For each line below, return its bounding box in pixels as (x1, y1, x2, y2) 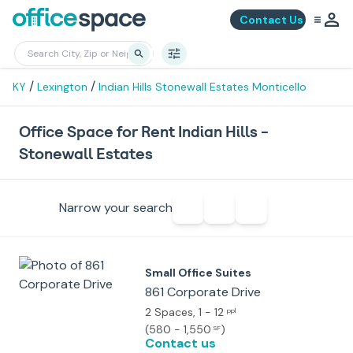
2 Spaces (145, 305, 193, 319)
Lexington (37, 80, 87, 94)
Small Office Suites (145, 266, 251, 280)
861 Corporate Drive (145, 284, 261, 300)
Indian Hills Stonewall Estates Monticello (98, 80, 307, 94)
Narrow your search (58, 199, 173, 216)
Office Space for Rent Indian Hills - (19, 121, 269, 142)
